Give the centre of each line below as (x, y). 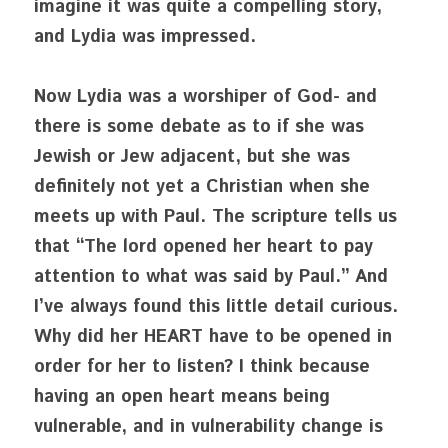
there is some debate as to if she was (199, 127)
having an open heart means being (182, 397)
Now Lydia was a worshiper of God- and (205, 97)
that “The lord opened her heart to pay (203, 247)
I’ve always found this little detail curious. (216, 307)
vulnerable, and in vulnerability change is (208, 427)
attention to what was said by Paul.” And (211, 277)
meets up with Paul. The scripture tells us (215, 217)
